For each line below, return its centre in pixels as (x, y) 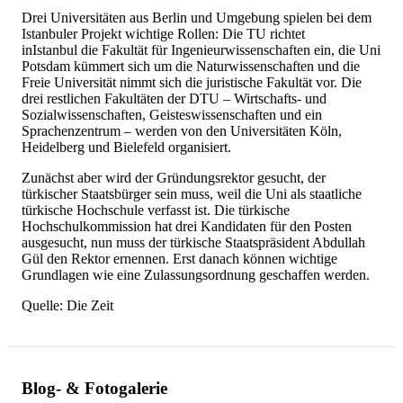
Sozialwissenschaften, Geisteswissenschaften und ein (172, 115)
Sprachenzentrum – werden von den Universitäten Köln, (182, 131)
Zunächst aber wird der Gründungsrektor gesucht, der (174, 178)
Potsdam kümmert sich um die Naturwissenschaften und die (191, 67)
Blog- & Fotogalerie (94, 388)
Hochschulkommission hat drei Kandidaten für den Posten (187, 227)
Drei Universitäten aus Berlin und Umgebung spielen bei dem (197, 18)
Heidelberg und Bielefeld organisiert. (126, 148)
